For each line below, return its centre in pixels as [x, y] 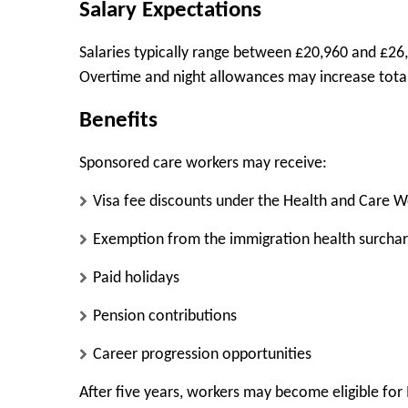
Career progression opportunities [202, 355]
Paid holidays [136, 279]
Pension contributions [165, 317]
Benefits [118, 120]
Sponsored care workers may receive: [203, 164]
